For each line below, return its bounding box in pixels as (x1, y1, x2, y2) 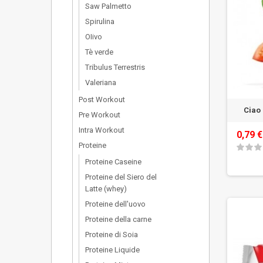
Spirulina (85, 17, 114, 26)
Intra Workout (79, 126, 124, 134)
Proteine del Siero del (85, 173, 157, 181)
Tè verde (85, 48, 113, 56)
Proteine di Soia (85, 230, 138, 239)
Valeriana (85, 78, 116, 87)
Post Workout (79, 95, 125, 104)
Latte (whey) (85, 184, 127, 193)
